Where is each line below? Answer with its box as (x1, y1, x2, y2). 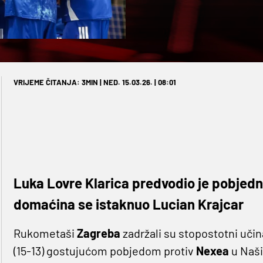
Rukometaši (13, 226, 77, 241)
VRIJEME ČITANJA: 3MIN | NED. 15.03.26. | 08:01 (13, 77, 176, 87)
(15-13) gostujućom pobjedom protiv (13, 244, 196, 258)
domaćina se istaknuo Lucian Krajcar (13, 195, 244, 213)
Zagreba (76, 226, 123, 241)
